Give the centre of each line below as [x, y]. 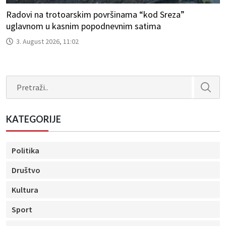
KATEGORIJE [34, 119]
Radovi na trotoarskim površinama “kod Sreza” [95, 14]
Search [18, 81]
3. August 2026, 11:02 [47, 41]
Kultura [25, 189]
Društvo [26, 170]
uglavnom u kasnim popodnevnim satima [83, 26]
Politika [25, 150]
